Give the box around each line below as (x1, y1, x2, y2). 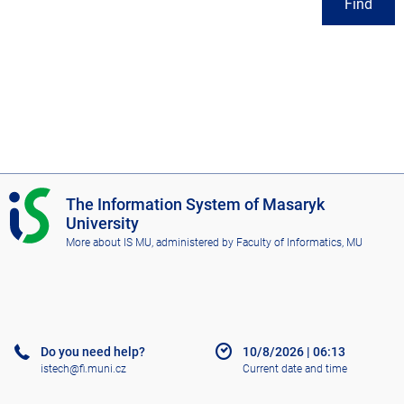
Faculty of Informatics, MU (236, 236, 363, 250)
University (66, 214, 140, 233)
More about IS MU (66, 236, 152, 250)
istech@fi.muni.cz (41, 362, 126, 375)
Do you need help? (41, 344, 145, 360)
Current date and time (243, 362, 347, 375)
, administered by (151, 236, 237, 250)
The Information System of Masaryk (66, 195, 326, 214)
